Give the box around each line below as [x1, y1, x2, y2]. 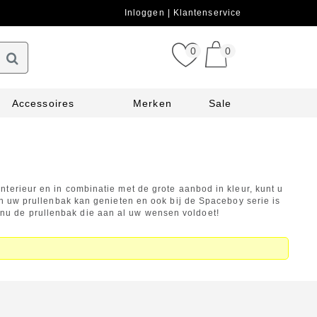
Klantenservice [173, 8, 241, 18]
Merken [133, 98, 172, 109]
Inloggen [124, 8, 168, 18]
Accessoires [12, 98, 74, 109]
